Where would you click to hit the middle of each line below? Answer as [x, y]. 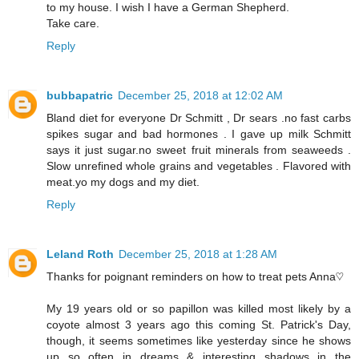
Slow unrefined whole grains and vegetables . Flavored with [199, 166]
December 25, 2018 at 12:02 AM [200, 96]
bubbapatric [80, 96]
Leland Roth [80, 254]
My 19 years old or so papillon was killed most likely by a [199, 309]
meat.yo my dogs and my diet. [123, 182]
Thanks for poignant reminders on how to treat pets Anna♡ [195, 277]
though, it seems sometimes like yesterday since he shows [199, 341]
